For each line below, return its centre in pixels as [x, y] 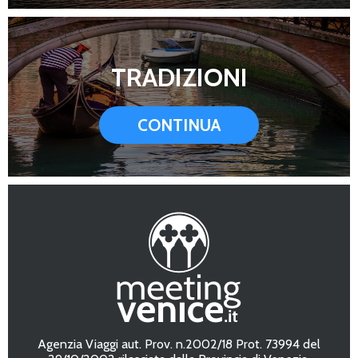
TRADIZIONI [179, 77]
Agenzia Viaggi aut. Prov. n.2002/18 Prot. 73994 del [179, 344]
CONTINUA [179, 125]
